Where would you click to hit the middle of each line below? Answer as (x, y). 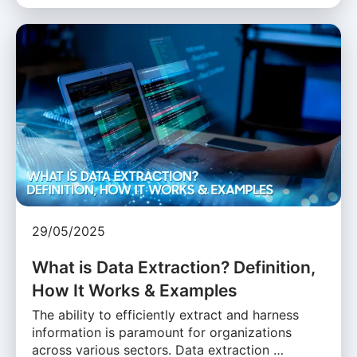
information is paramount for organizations (162, 333)
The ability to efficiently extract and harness (165, 315)
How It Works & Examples (135, 291)
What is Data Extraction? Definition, (174, 268)
